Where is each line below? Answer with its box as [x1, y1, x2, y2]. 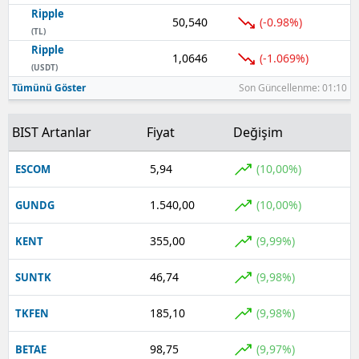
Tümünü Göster [12, 80, 86, 95]
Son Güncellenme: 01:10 [239, 80, 347, 95]
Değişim [233, 123, 283, 141]
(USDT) [31, 61, 58, 73]
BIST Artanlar [12, 123, 91, 141]
